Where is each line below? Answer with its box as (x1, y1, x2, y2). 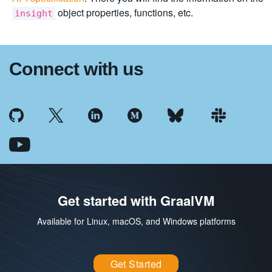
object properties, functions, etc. (55, 5, 193, 19)
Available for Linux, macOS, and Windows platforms (36, 214, 236, 227)
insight (15, 7, 53, 19)
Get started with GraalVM (58, 190, 214, 210)
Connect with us (9, 58, 143, 79)
